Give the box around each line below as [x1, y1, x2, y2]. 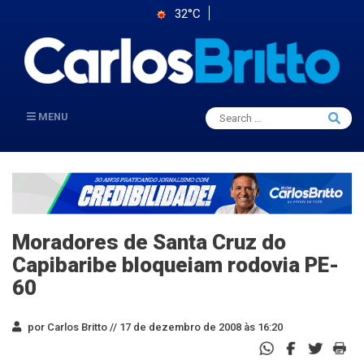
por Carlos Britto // [25, 320, 117, 333]
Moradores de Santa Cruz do [12, 229, 286, 254]
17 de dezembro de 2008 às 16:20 [117, 320, 283, 333]
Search [222, 109, 247, 119]
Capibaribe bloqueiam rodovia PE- [12, 252, 339, 277]
